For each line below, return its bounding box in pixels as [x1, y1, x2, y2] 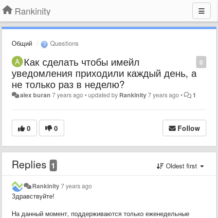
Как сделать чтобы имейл [24, 54, 140, 69]
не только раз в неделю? [12, 76, 125, 91]
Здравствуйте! [12, 191, 54, 200]
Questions [48, 38, 79, 48]
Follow [178, 123, 200, 133]
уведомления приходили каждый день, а [12, 65, 197, 80]
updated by [88, 90, 120, 99]
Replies [12, 156, 50, 171]
